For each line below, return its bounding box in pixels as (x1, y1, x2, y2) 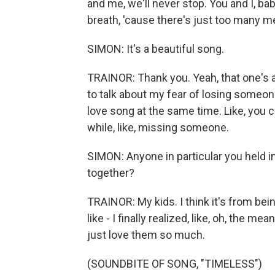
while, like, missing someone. (87, 121, 229, 134)
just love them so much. (87, 228, 205, 241)
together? (87, 166, 134, 179)
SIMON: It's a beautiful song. (87, 42, 224, 55)
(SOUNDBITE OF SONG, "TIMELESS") (87, 257, 262, 270)
